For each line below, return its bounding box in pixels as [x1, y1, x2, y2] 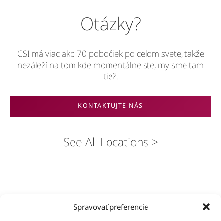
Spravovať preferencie [73, 201, 148, 212]
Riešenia [90, 194, 131, 208]
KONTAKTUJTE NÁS [78, 101, 143, 110]
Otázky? [80, 11, 141, 36]
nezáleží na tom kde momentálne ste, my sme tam [17, 59, 204, 71]
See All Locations [63, 133, 148, 149]
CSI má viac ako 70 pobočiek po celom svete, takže [17, 48, 204, 60]
